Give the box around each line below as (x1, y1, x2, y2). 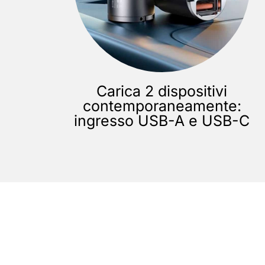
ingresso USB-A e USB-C (74, 111, 250, 130)
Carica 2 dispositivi (96, 82, 228, 100)
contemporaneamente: (82, 96, 241, 115)
